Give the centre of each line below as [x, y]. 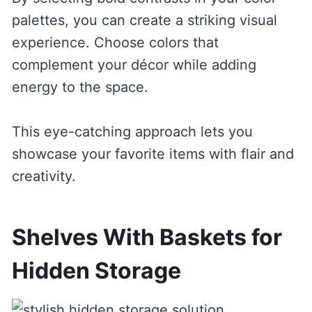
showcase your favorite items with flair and [153, 154]
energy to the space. [80, 87]
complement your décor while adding [134, 64]
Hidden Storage [96, 270]
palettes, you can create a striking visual [144, 20]
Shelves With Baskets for [147, 237]
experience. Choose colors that [115, 42]
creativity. [44, 176]
